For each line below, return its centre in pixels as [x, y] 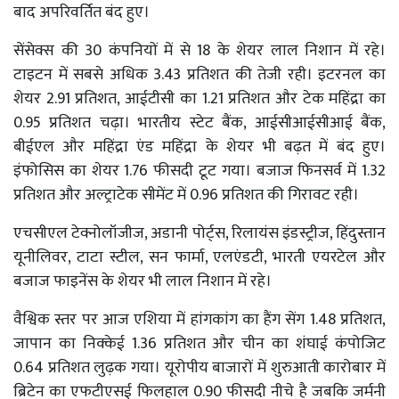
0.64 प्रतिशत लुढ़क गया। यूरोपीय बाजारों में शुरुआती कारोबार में [199, 367]
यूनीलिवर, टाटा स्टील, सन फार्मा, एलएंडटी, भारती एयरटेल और [199, 257]
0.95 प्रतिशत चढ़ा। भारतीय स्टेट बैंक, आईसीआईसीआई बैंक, [199, 122]
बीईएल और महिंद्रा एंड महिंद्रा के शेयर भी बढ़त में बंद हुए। [199, 147]
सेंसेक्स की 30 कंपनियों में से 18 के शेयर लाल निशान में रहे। [199, 50]
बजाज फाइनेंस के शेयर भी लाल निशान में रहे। [142, 281]
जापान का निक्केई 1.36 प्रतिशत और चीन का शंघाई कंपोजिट [199, 343]
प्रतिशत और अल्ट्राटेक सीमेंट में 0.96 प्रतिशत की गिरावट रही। [186, 195]
